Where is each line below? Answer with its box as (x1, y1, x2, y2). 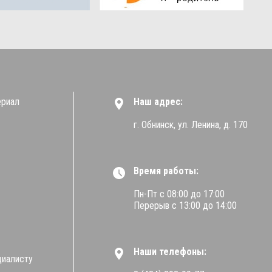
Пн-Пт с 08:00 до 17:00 (134, 188, 225, 200)
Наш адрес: (134, 95, 183, 107)
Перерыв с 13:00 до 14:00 (134, 199, 237, 211)
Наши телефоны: (134, 245, 206, 257)
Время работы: (134, 165, 199, 177)
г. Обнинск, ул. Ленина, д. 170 (134, 118, 248, 131)
